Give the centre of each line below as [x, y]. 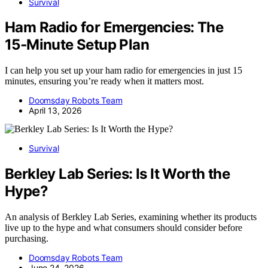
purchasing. [27, 239]
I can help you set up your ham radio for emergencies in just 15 [124, 71]
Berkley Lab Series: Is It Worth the [117, 174]
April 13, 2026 [55, 111]
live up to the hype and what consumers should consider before [124, 228]
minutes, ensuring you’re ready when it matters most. [104, 81]
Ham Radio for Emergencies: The [114, 28]
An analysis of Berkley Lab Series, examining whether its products [131, 217]
